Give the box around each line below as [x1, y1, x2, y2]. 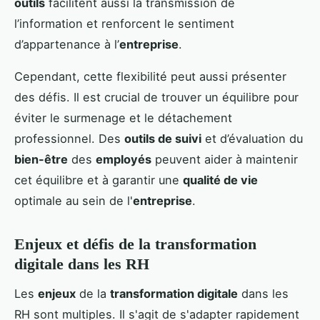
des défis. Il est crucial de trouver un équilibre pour [14, 89, 299, 104]
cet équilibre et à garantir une [14, 172, 183, 187]
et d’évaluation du [201, 131, 303, 146]
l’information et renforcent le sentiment [14, 16, 234, 31]
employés [96, 151, 151, 166]
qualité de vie [183, 172, 258, 187]
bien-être [14, 151, 68, 166]
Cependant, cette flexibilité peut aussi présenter [14, 69, 286, 84]
